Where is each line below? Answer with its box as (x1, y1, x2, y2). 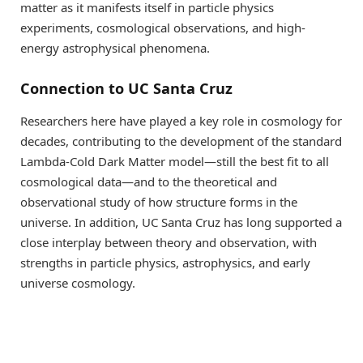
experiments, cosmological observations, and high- (20, 19, 305, 36)
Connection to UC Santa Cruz (20, 79, 233, 99)
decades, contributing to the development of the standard (20, 133, 342, 150)
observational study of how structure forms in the (20, 194, 297, 211)
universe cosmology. (20, 275, 135, 292)
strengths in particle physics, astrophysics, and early (20, 254, 310, 271)
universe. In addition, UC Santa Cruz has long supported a (20, 214, 342, 231)
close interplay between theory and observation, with (20, 234, 317, 251)
